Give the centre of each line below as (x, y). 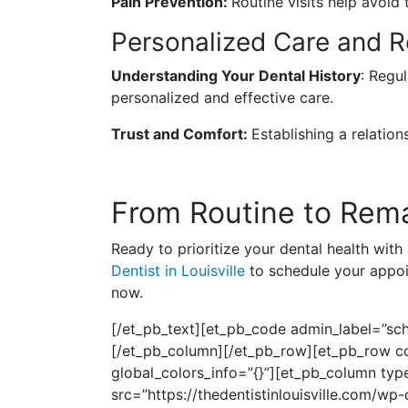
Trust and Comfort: (181, 134)
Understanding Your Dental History (236, 76)
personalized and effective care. (222, 98)
